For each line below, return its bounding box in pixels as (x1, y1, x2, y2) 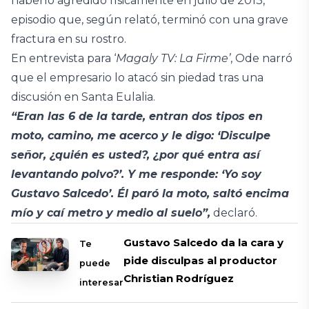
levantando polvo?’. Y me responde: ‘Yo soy (11, 168, 261, 181)
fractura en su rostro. (11, 32, 126, 46)
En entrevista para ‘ (11, 52, 116, 65)
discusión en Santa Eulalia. (11, 90, 155, 103)
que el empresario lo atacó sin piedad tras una (11, 71, 263, 84)
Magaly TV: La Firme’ (116, 52, 230, 65)
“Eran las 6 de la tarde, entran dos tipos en (11, 110, 263, 123)
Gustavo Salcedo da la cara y (123, 236, 284, 249)
